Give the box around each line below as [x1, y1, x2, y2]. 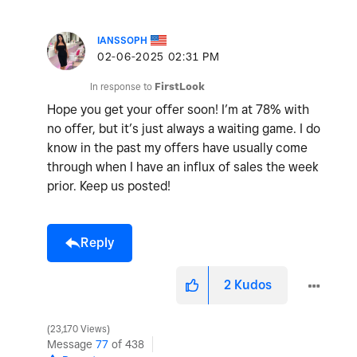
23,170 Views [48, 324, 109, 335]
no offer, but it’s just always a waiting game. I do [47, 121, 320, 137]
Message [47, 338, 96, 351]
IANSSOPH [97, 34, 147, 47]
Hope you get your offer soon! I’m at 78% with [47, 102, 309, 118]
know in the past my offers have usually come [47, 140, 308, 156]
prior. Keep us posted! [47, 178, 171, 194]
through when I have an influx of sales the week [47, 159, 319, 175]
